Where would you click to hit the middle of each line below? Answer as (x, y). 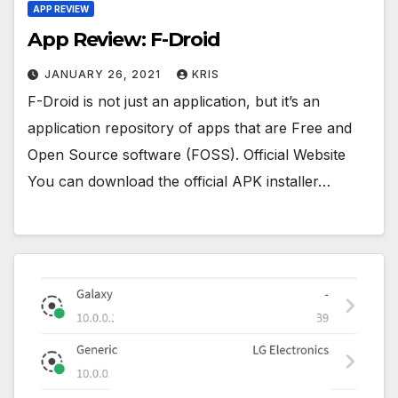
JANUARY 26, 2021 (104, 74)
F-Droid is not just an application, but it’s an (174, 101)
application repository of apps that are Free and (190, 127)
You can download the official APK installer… (179, 181)
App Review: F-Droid (124, 39)
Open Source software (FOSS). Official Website (187, 154)
